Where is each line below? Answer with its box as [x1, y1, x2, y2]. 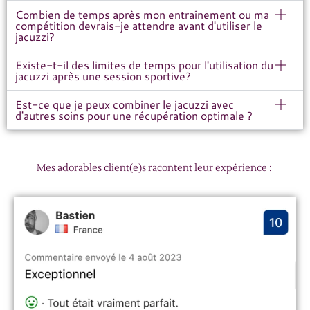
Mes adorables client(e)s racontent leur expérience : [36, 161, 274, 174]
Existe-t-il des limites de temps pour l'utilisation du [15, 56, 273, 73]
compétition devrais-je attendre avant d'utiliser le [15, 17, 262, 33]
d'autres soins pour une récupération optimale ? [15, 107, 253, 123]
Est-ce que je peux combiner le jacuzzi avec [15, 95, 234, 112]
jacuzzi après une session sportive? [15, 67, 191, 84]
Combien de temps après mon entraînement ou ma [15, 6, 269, 22]
